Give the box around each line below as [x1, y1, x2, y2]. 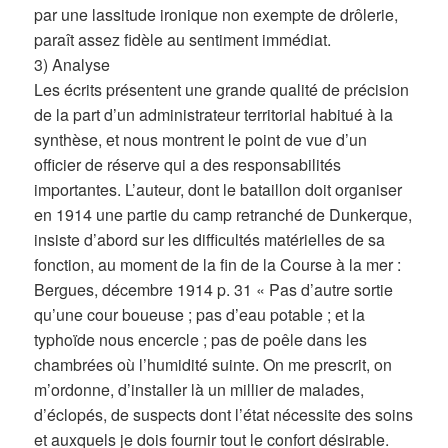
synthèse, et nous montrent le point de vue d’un [34, 128, 368, 152]
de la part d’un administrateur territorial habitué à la [34, 103, 394, 127]
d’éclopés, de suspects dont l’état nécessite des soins [34, 403, 414, 427]
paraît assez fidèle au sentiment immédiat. [34, 28, 332, 52]
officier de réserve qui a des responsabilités [34, 153, 342, 177]
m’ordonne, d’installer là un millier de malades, [34, 378, 365, 402]
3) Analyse [34, 53, 111, 77]
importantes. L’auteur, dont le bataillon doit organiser [34, 178, 403, 202]
